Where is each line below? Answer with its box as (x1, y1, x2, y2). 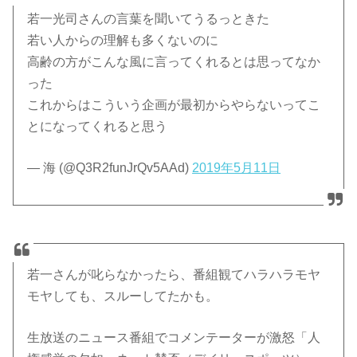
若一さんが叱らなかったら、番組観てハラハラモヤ (27, 268, 321, 282)
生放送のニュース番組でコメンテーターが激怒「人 (27, 331, 321, 345)
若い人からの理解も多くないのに (27, 33, 219, 47)
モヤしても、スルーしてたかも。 (27, 289, 219, 304)
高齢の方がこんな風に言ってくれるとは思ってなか (27, 54, 321, 69)
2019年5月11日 (192, 160, 281, 175)
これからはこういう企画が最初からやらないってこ (27, 97, 321, 112)
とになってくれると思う (27, 119, 168, 133)
